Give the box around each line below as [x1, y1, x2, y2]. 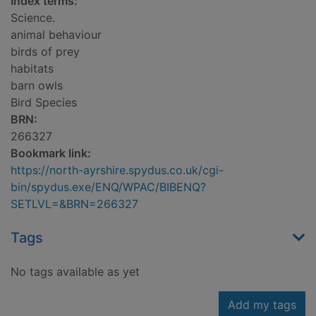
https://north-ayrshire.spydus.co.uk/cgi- [11, 163, 224, 178]
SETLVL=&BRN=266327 [11, 197, 138, 212]
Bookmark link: [11, 146, 91, 161]
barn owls [11, 78, 63, 93]
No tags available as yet [11, 265, 140, 279]
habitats [11, 61, 54, 76]
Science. [11, 11, 55, 25]
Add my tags [228, 298, 296, 312]
